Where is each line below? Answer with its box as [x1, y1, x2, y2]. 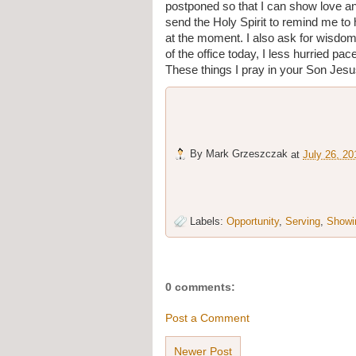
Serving [285, 215, 320, 228]
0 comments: [165, 280, 235, 293]
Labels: [190, 215, 226, 228]
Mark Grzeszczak [206, 148, 288, 161]
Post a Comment [165, 311, 250, 325]
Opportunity [226, 215, 279, 228]
